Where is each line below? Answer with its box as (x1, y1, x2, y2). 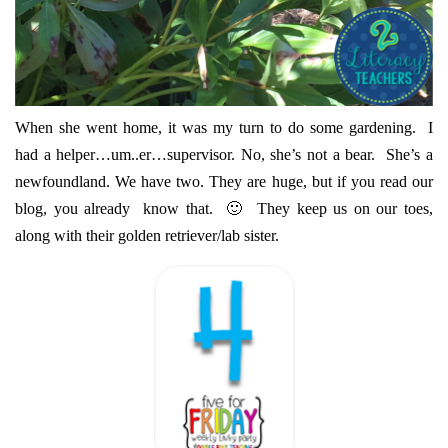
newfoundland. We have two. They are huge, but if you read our (15, 173, 433, 191)
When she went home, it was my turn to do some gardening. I (15, 119, 433, 137)
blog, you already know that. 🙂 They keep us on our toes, (15, 200, 433, 218)
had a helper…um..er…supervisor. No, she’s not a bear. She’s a (15, 146, 433, 164)
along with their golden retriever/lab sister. (15, 227, 279, 245)
